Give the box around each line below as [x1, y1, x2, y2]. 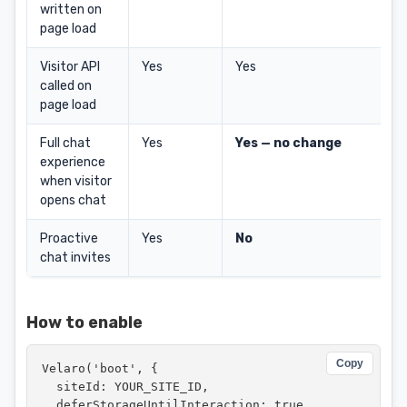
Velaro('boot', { [42, 362, 158, 375]
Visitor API [40, 59, 100, 74]
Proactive [40, 231, 98, 246]
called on [40, 78, 92, 94]
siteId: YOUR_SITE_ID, [42, 380, 209, 393]
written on [40, 2, 102, 17]
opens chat [40, 193, 106, 208]
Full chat [40, 135, 91, 151]
